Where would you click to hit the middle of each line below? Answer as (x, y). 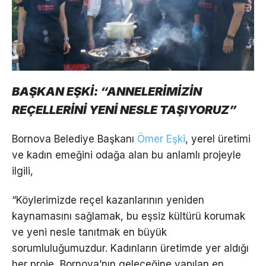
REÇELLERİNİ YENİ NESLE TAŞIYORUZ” (124, 110)
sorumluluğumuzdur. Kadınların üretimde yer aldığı (130, 248)
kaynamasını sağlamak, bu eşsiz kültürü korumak (129, 216)
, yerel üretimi (218, 139)
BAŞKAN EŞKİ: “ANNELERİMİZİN (107, 91)
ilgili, (23, 171)
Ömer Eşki (161, 139)
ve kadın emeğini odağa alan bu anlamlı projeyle (126, 155)
